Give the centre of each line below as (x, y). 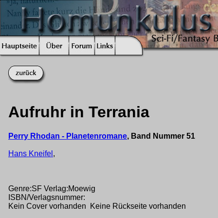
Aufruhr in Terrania (79, 112)
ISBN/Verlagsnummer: (47, 197)
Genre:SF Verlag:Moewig (52, 188)
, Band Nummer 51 (161, 136)
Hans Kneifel (31, 153)
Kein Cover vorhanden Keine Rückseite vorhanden (97, 206)
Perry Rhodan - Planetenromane (68, 136)
